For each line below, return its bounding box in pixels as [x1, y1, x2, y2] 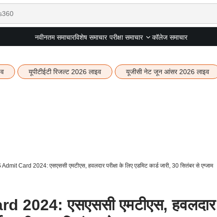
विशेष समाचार [74, 33, 107, 41]
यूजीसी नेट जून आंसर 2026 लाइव [125, 68, 209, 76]
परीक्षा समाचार [109, 33, 143, 41]
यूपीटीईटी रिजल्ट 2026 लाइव [28, 68, 101, 76]
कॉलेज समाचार [152, 33, 187, 41]
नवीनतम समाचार [34, 33, 75, 41]
